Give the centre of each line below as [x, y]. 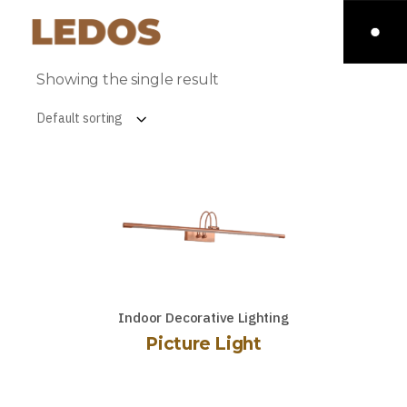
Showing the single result [128, 79]
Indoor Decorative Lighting [203, 317]
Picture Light [203, 343]
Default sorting [80, 118]
